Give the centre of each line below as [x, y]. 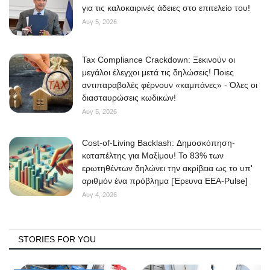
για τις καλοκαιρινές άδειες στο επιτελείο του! [166, 8]
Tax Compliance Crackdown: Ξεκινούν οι [159, 60]
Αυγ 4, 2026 [99, 195]
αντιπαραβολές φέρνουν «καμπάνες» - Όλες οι [170, 85]
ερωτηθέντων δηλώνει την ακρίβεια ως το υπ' [167, 168]
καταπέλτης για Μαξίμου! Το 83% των [153, 156]
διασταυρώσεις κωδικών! [129, 98]
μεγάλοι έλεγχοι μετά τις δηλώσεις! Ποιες [158, 73]
